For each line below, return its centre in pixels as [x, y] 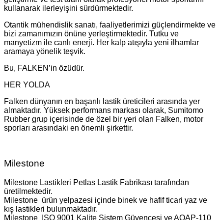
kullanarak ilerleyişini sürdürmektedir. [69, 8]
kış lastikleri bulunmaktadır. [51, 209]
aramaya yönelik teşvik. [45, 51]
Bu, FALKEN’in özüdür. [44, 68]
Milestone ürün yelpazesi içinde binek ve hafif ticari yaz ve [106, 200]
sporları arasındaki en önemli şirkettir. [69, 128]
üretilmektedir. [28, 192]
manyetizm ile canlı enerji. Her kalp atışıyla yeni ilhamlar [101, 42]
